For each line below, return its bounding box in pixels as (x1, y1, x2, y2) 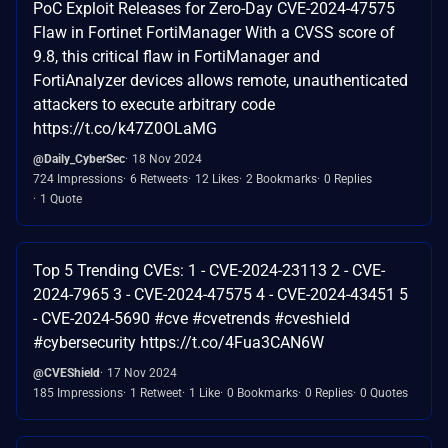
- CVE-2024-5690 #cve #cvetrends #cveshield (33, 308, 350, 328)
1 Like (189, 385, 220, 400)
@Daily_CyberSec (33, 151, 125, 166)
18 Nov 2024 (132, 151, 202, 166)
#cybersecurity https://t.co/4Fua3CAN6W (33, 332, 324, 352)
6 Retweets (130, 171, 188, 186)
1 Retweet (130, 385, 182, 400)
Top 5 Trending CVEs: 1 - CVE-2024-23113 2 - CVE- (33, 260, 385, 280)
